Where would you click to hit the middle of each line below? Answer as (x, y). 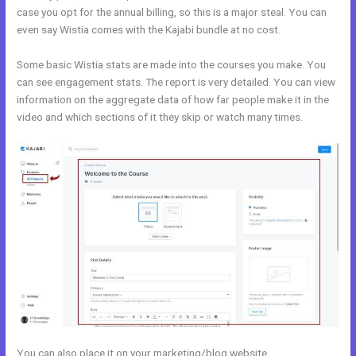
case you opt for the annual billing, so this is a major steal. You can (172, 12)
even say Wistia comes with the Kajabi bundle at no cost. (149, 29)
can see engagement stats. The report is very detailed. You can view (176, 81)
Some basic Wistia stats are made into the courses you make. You (172, 64)
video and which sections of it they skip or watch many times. (160, 116)
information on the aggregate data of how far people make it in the (173, 99)
